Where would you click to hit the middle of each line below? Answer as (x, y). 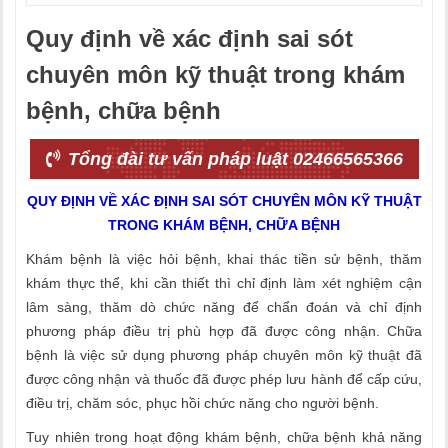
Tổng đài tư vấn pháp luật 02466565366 (232, 159)
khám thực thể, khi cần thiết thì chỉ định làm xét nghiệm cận (224, 283)
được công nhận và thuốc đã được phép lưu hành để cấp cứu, (224, 379)
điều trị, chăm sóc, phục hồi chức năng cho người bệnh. (202, 403)
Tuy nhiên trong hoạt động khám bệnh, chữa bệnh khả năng (224, 437)
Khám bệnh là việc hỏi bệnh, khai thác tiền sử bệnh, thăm (224, 259)
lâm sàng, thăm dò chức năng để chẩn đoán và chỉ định (224, 307)
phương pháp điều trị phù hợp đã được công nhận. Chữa (224, 331)
